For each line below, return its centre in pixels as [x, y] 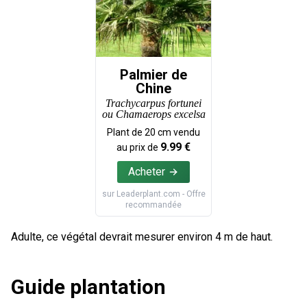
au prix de [137, 147]
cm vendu [178, 132]
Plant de [126, 132]
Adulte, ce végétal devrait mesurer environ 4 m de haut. [142, 237]
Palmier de [153, 75]
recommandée [153, 205]
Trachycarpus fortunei [153, 103]
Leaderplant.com [148, 194]
